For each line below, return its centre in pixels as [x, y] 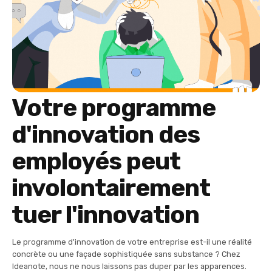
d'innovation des [106, 134]
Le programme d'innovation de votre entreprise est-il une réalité [132, 242]
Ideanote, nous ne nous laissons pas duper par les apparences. [130, 266]
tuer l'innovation [105, 214]
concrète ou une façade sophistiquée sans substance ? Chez [126, 254]
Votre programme [114, 107]
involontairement [111, 188]
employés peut [96, 161]
